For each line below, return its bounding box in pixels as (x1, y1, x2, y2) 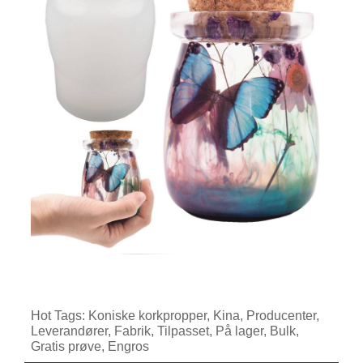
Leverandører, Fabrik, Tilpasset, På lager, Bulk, (30, 323, 299, 338)
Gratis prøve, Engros (30, 339, 149, 353)
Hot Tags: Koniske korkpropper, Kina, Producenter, (30, 308, 319, 322)
